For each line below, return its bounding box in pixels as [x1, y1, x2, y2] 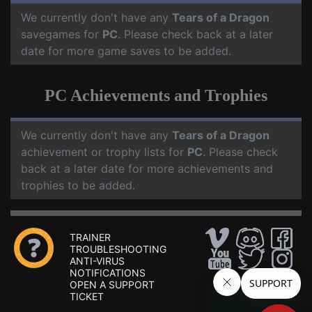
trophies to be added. [21, 178, 135, 192]
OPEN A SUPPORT [70, 279, 155, 290]
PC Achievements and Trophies [45, 86, 267, 104]
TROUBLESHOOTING [70, 243, 166, 255]
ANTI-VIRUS [70, 255, 125, 267]
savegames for [21, 27, 102, 41]
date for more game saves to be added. [21, 44, 231, 58]
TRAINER [70, 231, 111, 243]
